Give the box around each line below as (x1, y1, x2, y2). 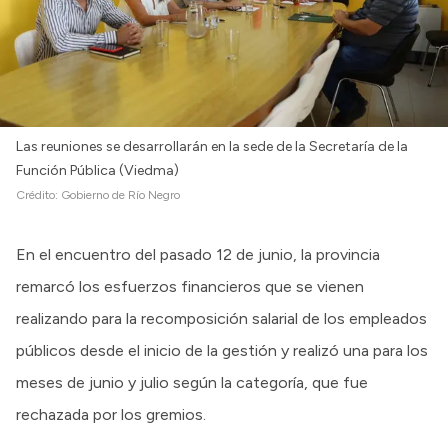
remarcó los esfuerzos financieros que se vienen (16, 276, 364, 296)
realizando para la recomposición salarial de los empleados (16, 308, 427, 328)
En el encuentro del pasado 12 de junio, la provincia (16, 244, 380, 264)
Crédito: (16, 187, 61, 202)
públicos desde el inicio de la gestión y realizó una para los (16, 340, 428, 360)
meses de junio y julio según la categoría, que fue (16, 372, 368, 392)
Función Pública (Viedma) (16, 161, 179, 179)
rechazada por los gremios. (16, 404, 206, 424)
